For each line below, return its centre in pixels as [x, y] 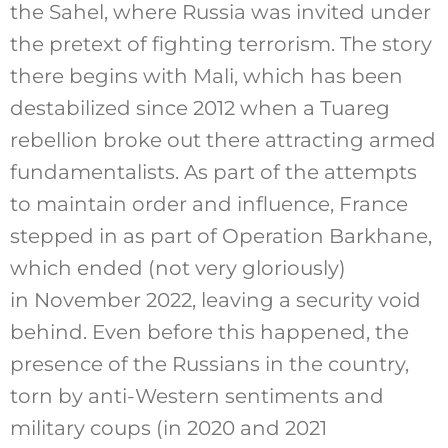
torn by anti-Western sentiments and [196, 395]
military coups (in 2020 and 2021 [168, 427]
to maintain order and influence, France [208, 203]
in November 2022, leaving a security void [215, 299]
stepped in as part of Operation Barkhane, [220, 235]
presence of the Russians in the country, [209, 363]
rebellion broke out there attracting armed [222, 139]
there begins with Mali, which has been [206, 75]
